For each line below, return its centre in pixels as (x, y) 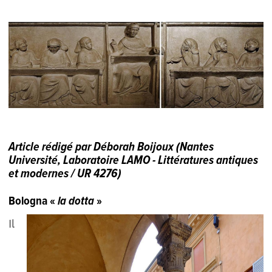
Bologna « (33, 202)
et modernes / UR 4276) (65, 175)
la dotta (76, 202)
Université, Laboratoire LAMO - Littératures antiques (134, 161)
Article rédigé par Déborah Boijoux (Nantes (111, 148)
